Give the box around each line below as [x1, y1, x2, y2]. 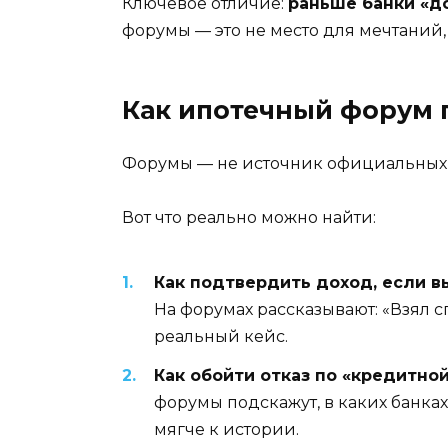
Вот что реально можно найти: [122, 208, 376, 228]
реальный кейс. [154, 327, 288, 347]
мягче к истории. [154, 419, 299, 439]
